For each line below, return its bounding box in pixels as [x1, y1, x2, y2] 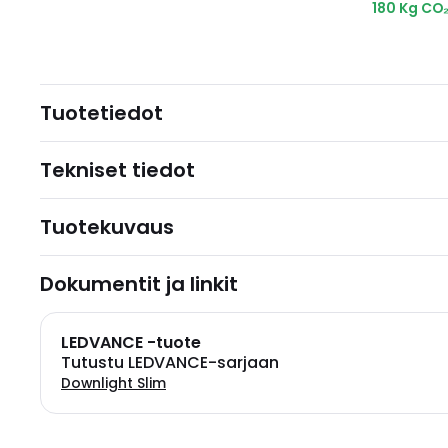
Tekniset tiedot [40, 156, 195, 184]
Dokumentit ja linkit [40, 270, 238, 298]
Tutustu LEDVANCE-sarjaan [61, 351, 279, 374]
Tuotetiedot [40, 99, 163, 127]
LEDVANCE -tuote [61, 331, 201, 354]
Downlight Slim [61, 373, 166, 393]
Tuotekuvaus [40, 213, 174, 241]
